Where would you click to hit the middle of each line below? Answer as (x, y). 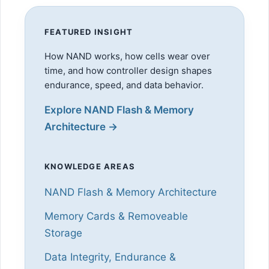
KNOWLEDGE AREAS (90, 166)
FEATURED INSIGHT (89, 32)
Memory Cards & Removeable (116, 216)
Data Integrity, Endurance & (110, 257)
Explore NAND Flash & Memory (119, 110)
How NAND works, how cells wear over (127, 56)
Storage (63, 233)
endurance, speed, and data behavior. (124, 85)
